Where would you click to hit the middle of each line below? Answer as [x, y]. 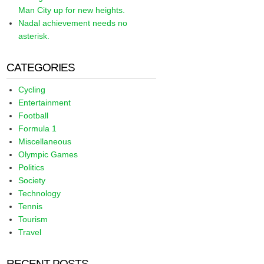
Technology [40, 193]
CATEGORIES [41, 67]
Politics [32, 167]
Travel [30, 232]
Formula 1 [38, 128]
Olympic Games [48, 154]
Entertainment [45, 103]
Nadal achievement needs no [73, 23]
